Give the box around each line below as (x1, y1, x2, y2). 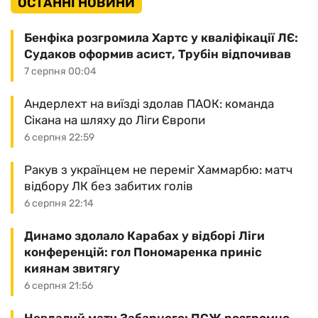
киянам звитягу (24, 261, 120, 275)
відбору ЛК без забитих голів (24, 178, 193, 193)
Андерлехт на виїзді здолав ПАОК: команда (24, 96, 274, 111)
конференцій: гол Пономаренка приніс (24, 244, 262, 259)
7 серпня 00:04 (24, 65, 97, 77)
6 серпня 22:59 (24, 131, 94, 143)
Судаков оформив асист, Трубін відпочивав (24, 46, 291, 61)
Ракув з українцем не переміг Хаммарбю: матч (24, 162, 292, 177)
